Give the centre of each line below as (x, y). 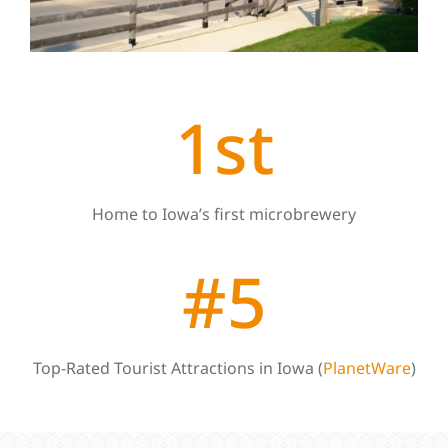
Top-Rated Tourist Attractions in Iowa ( (177, 367)
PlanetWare (366, 367)
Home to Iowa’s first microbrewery (224, 213)
